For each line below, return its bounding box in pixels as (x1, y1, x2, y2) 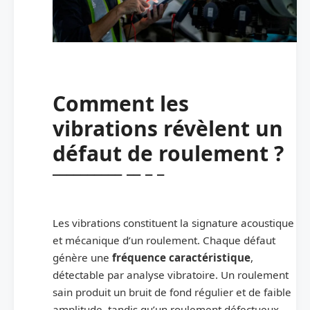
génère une (53, 250, 112, 264)
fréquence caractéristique (112, 250, 250, 264)
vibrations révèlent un (53, 113, 283, 143)
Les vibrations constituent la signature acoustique (53, 215, 294, 230)
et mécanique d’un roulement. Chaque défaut (53, 232, 275, 247)
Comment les (53, 89, 189, 118)
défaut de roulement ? (53, 138, 284, 167)
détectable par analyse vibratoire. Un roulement (53, 267, 289, 282)
